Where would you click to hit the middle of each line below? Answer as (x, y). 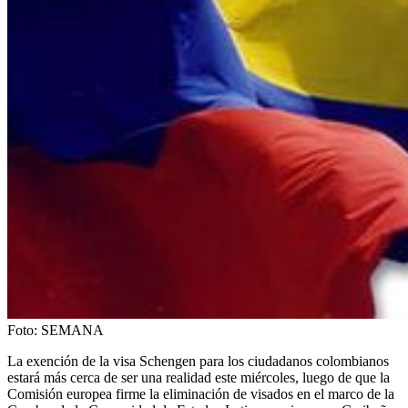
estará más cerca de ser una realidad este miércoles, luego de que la (199, 377)
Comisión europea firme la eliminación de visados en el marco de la (201, 393)
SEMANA (72, 330)
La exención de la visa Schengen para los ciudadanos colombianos (198, 361)
